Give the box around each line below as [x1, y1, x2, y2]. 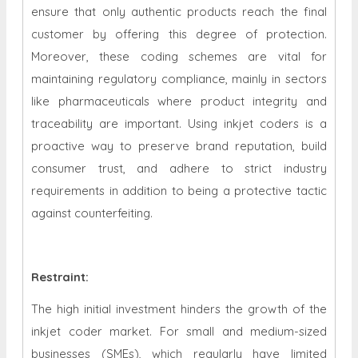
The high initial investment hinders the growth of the [31, 301, 327, 317]
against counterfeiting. [31, 205, 153, 221]
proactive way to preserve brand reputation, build [31, 138, 327, 154]
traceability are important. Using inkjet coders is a [31, 116, 327, 132]
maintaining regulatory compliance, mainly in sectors [31, 71, 327, 87]
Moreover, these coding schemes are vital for [31, 49, 327, 65]
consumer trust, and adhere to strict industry [31, 161, 327, 177]
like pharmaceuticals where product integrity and [31, 93, 327, 109]
